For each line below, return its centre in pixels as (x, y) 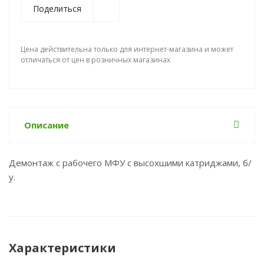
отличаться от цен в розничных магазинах (95, 60)
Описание (47, 125)
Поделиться (57, 9)
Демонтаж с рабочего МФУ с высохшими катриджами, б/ (130, 163)
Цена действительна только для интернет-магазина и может (127, 49)
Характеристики (62, 248)
